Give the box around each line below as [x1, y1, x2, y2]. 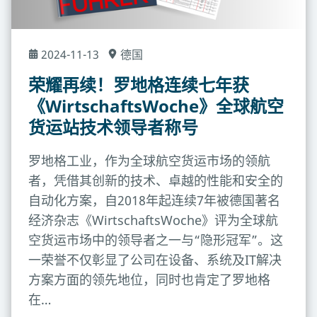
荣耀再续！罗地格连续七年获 [28, 73, 249, 96]
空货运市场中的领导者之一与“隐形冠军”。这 [28, 231, 283, 248]
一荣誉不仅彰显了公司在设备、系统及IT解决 [28, 251, 282, 268]
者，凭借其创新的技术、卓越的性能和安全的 [28, 172, 283, 189]
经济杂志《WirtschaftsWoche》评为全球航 [28, 212, 278, 229]
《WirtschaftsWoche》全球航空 [28, 94, 284, 117]
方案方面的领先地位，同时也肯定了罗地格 [28, 271, 270, 288]
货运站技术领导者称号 [28, 115, 198, 139]
